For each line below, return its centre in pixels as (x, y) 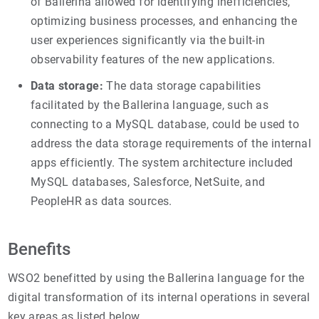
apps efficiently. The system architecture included (162, 162)
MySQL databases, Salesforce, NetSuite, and (148, 182)
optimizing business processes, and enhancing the (164, 21)
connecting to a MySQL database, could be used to (165, 124)
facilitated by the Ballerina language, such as (150, 105)
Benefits (39, 249)
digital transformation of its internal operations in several (159, 297)
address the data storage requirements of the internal (171, 143)
